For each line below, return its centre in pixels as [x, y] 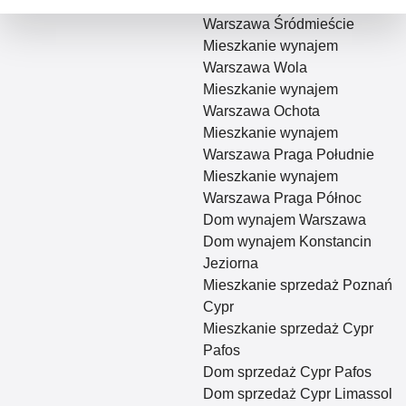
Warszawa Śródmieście [279, 24]
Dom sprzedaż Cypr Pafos [287, 372]
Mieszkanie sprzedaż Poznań [298, 285]
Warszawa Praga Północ [282, 198]
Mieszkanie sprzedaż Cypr [288, 329]
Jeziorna [231, 263]
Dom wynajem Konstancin [287, 242]
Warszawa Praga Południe [289, 155]
